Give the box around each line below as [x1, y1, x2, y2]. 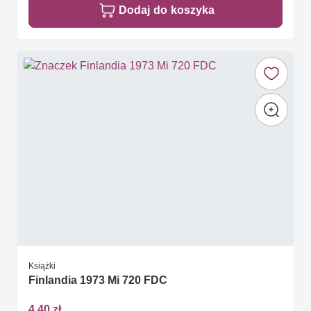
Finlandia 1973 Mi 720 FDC [28, 274, 167, 287]
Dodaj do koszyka [119, 3, 215, 17]
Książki [28, 260, 56, 271]
